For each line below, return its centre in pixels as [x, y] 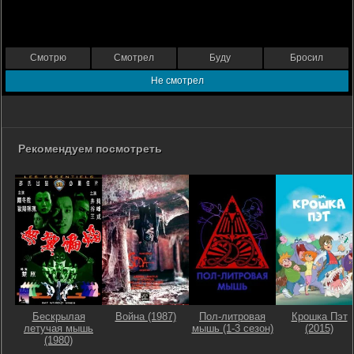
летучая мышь [58, 329]
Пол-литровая [232, 317]
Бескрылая [58, 317]
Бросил [306, 58]
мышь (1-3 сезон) [232, 329]
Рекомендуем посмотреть [90, 149]
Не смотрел [177, 81]
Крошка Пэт [319, 317]
